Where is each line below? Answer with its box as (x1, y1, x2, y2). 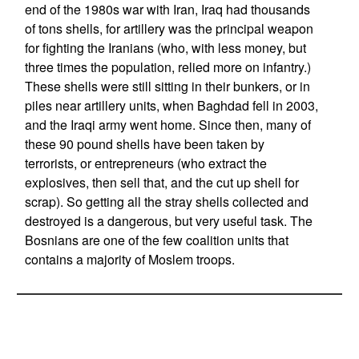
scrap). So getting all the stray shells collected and (24, 192, 309, 211)
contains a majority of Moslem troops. (24, 250, 235, 268)
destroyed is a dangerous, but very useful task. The (24, 212, 313, 230)
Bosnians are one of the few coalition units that (24, 231, 288, 249)
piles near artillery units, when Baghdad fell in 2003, (24, 96, 318, 115)
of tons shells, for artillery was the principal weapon (24, 19, 313, 38)
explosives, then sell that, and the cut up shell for (24, 173, 299, 192)
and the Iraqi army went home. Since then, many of (24, 115, 311, 134)
